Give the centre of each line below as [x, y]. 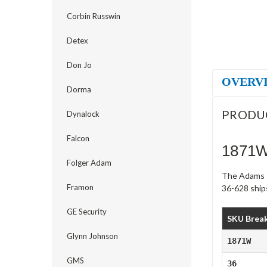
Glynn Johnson [92, 236]
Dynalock [83, 114]
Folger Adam [89, 163]
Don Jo [79, 65]
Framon [80, 187]
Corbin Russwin [94, 16]
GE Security [87, 212]
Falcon [78, 138]
